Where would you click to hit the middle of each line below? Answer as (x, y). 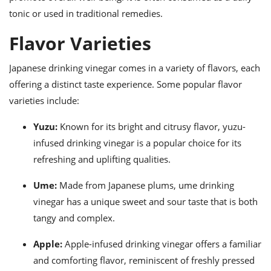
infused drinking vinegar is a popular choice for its (137, 143)
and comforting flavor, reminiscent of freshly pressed (144, 260)
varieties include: (44, 100)
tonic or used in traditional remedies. (86, 13)
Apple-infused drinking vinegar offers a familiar (162, 244)
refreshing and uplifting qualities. (102, 159)
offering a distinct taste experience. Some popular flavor (126, 84)
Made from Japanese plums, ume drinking (145, 185)
